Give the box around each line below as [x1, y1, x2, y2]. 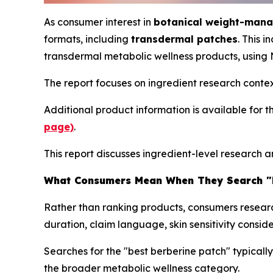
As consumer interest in [44, 15, 154, 28]
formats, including [44, 32, 131, 45]
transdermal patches [131, 32, 238, 45]
